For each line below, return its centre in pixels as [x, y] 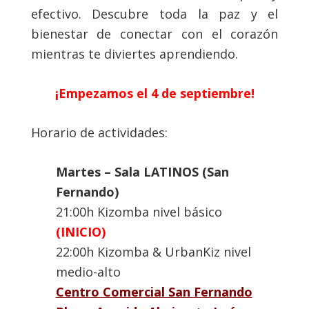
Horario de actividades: [99, 133]
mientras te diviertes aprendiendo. [134, 54]
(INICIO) [80, 232]
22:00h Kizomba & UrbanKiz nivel [153, 252]
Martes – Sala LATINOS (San [142, 172]
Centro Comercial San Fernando [154, 292]
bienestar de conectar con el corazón [154, 34]
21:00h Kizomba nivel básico [139, 212]
